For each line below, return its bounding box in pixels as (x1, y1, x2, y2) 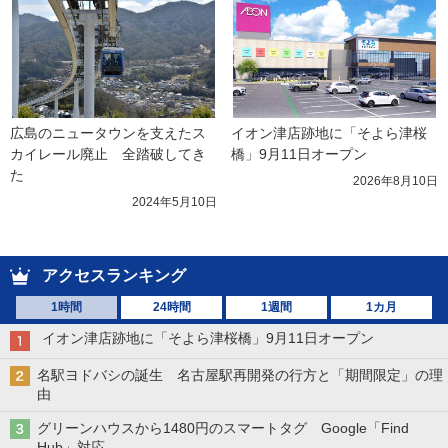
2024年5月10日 (132, 194, 217, 209)
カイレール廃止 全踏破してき (10, 145, 206, 162)
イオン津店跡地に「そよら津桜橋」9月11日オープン (42, 329, 374, 346)
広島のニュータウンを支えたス (10, 124, 206, 141)
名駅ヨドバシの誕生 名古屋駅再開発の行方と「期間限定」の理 (37, 366, 443, 383)
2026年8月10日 (353, 173, 438, 188)
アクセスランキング (42, 266, 186, 284)
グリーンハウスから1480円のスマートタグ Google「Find (37, 419, 409, 436)
